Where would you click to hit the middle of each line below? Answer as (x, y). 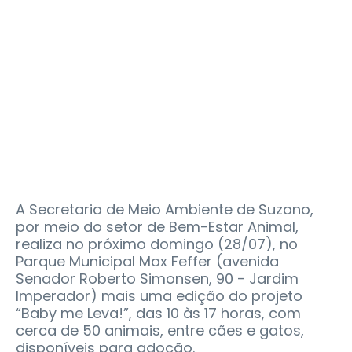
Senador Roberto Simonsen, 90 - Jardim (157, 278)
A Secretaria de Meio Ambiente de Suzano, (165, 209)
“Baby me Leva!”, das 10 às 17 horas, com (158, 313)
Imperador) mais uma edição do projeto (159, 295)
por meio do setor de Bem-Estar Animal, (157, 226)
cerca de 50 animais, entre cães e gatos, (160, 330)
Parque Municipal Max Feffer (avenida (147, 261)
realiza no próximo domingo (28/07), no (157, 244)
